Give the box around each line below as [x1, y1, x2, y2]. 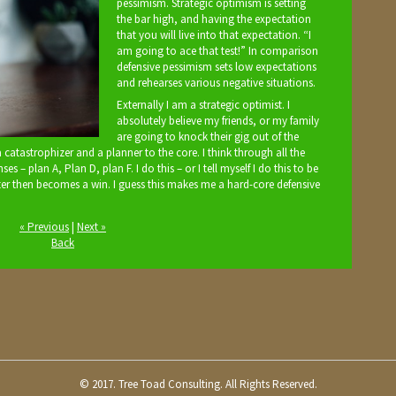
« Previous [19, 219, 69, 235]
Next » [77, 219, 106, 235]
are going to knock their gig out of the [117, 128, 299, 144]
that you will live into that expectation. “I [117, 27, 311, 42]
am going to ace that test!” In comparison [117, 42, 318, 58]
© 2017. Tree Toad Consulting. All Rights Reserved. [79, 377, 317, 392]
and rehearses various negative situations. [117, 74, 316, 90]
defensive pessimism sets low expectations [117, 58, 316, 74]
